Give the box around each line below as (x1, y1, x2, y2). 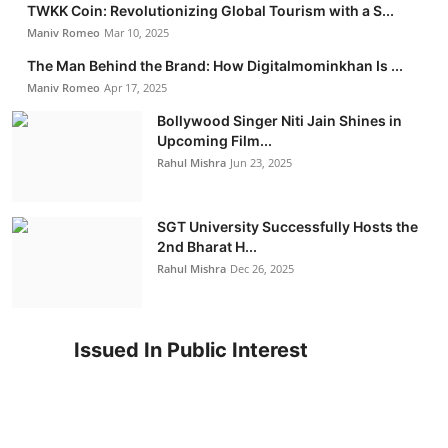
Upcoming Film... (157, 131, 272, 149)
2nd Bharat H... (157, 237, 257, 255)
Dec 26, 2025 (230, 260, 294, 276)
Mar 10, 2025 (104, 24, 169, 40)
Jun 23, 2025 (230, 154, 292, 170)
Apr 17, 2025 (104, 79, 167, 95)
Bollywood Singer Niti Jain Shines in (157, 111, 402, 129)
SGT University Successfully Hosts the (157, 217, 418, 235)
